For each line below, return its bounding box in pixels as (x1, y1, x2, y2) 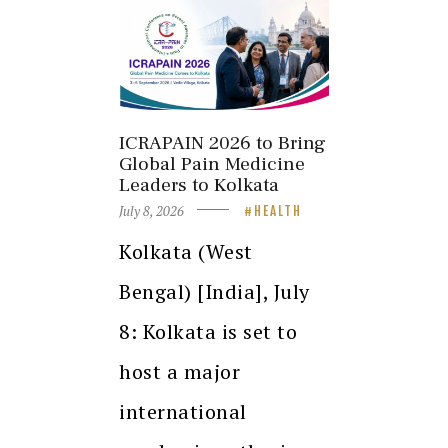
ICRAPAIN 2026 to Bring (119, 130, 326, 157)
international (119, 397, 247, 425)
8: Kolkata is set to (119, 317, 297, 345)
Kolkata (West (119, 237, 253, 265)
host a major (119, 357, 240, 385)
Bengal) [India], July (119, 277, 310, 305)
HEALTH (254, 202, 303, 219)
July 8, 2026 (119, 201, 184, 220)
